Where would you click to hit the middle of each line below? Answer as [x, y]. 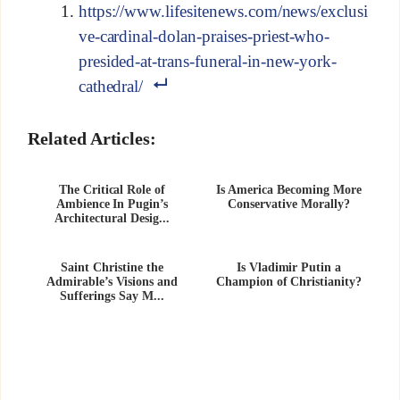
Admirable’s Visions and [112, 281]
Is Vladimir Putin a [289, 267]
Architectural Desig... [112, 218]
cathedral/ [111, 87]
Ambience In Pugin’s [112, 204]
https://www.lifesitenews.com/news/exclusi [223, 12]
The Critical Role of [112, 190]
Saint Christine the [112, 267]
